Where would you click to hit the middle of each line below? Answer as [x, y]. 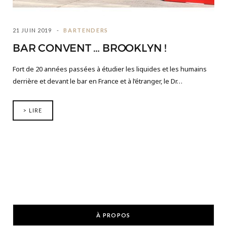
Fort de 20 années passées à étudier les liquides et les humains [110, 69]
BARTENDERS [86, 30]
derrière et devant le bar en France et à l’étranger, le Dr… [98, 81]
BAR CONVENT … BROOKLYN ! [89, 48]
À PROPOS [113, 215]
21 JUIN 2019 [32, 30]
